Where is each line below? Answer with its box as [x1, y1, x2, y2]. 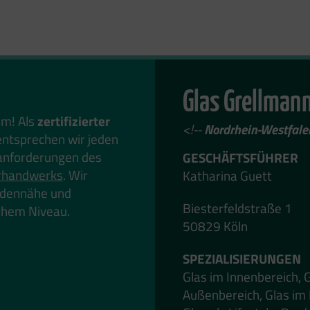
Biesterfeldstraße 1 [183, 197, 292, 218]
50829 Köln [183, 215, 248, 236]
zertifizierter [37, 111, 110, 131]
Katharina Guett [183, 165, 272, 185]
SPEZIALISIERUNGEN [183, 248, 301, 268]
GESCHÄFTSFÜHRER [183, 147, 298, 167]
